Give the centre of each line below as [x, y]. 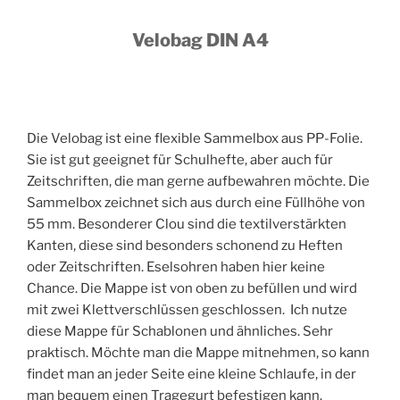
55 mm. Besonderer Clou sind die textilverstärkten [187, 225]
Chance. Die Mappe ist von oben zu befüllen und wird [192, 289]
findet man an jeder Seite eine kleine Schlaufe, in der [192, 375]
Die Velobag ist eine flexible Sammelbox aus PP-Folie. [195, 139]
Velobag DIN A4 [200, 41]
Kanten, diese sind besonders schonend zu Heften [185, 246]
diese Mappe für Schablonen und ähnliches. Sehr [180, 332]
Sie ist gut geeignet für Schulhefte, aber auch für [180, 160]
